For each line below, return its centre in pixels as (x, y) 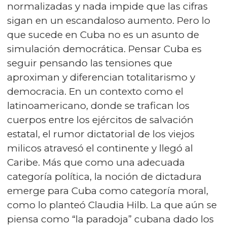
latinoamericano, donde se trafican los (98, 105)
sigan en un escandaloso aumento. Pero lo (109, 20)
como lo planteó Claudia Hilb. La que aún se (112, 205)
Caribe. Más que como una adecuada (96, 162)
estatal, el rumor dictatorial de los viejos (101, 134)
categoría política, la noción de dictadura (104, 176)
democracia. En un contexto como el (95, 91)
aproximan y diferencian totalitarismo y (101, 77)
